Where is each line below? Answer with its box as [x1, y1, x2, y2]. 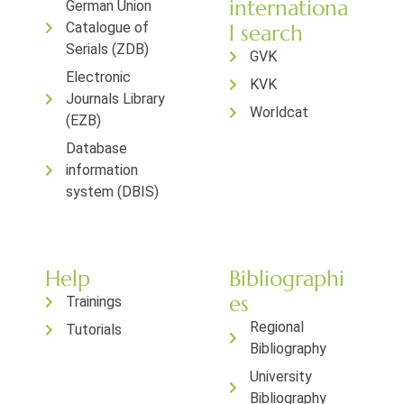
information [65, 161, 138, 179]
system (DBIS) [65, 183, 159, 200]
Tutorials [65, 321, 122, 338]
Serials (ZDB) [65, 41, 149, 58]
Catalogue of [65, 19, 149, 36]
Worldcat [249, 104, 308, 121]
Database [65, 140, 127, 157]
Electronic [65, 69, 131, 86]
